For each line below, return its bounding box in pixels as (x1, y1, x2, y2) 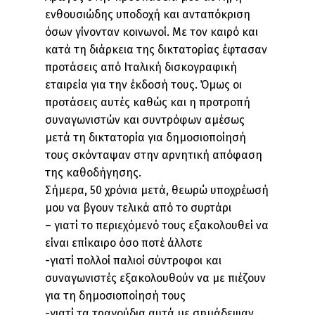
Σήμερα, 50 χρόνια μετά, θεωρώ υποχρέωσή (45, 184, 269, 197)
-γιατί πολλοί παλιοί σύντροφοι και (45, 254, 221, 267)
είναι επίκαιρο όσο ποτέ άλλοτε (45, 236, 202, 250)
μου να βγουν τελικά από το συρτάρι (45, 201, 231, 214)
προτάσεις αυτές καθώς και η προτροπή (45, 96, 250, 109)
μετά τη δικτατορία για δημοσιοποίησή (45, 131, 246, 144)
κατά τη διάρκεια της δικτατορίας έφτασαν (45, 43, 267, 56)
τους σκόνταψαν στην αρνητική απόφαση (45, 148, 262, 162)
